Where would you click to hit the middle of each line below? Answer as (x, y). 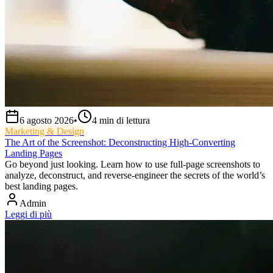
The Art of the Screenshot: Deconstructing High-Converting (120, 143)
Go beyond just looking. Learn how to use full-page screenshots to (133, 165)
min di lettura (125, 121)
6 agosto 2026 (47, 121)
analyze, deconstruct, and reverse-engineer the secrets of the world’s (135, 175)
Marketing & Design (44, 132)
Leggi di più (28, 214)
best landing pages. (41, 186)
